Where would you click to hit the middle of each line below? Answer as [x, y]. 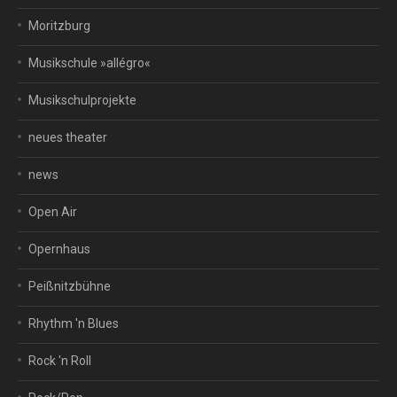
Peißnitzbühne [70, 286]
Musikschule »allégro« [90, 63]
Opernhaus [59, 249]
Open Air [53, 212]
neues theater [68, 137]
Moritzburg [59, 26]
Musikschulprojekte [82, 100]
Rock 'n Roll [60, 361]
